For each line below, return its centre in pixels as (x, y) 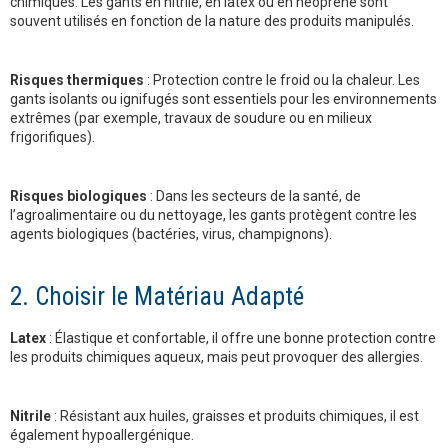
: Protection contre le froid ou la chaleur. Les (282, 80)
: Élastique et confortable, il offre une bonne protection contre (241, 338)
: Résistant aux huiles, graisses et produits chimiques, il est (235, 416)
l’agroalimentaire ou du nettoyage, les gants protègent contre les (213, 215)
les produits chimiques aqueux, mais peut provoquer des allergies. (216, 357)
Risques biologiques (78, 196)
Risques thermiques (77, 80)
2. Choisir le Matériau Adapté (157, 297)
